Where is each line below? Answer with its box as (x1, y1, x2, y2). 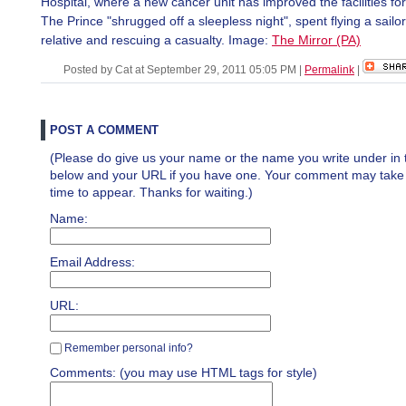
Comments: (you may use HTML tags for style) (50, 365, 317, 380)
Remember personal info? (62, 342, 193, 354)
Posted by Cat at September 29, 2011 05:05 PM (63, 63, 299, 76)
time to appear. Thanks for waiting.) (50, 185, 253, 199)
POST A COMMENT (50, 123, 159, 137)
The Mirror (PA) (272, 33, 361, 47)
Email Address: (50, 255, 135, 269)
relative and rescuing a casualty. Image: (41, 33, 272, 47)
